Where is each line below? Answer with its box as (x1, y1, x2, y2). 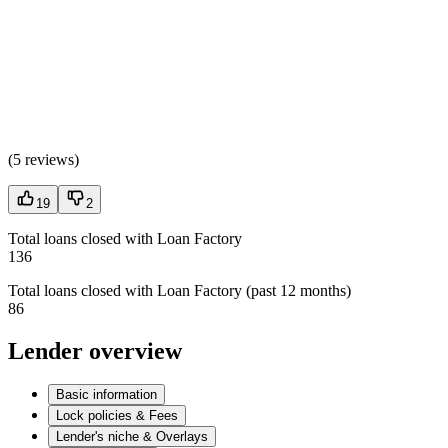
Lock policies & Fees (56, 408, 178, 424)
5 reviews (13, 150, 74, 168)
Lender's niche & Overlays (56, 429, 208, 445)
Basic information (56, 387, 157, 403)
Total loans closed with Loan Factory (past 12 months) (8, 281, 351, 299)
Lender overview (8, 337, 182, 364)
